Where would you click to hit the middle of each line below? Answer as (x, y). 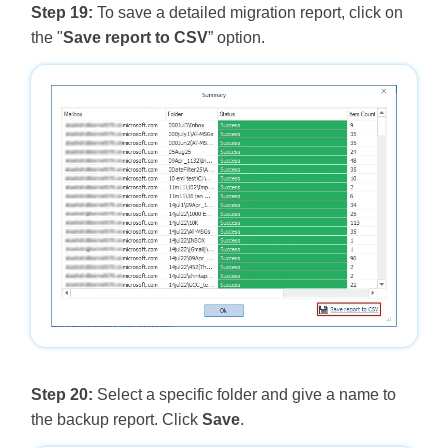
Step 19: (61, 13)
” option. (236, 38)
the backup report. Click (116, 419)
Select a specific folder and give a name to (244, 394)
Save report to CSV (135, 38)
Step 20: (61, 394)
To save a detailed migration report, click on (247, 13)
